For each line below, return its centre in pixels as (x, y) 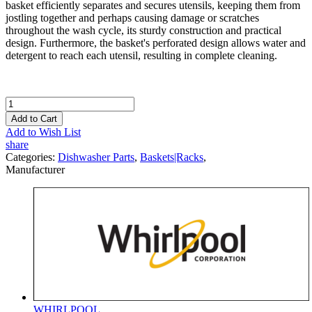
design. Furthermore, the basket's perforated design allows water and (156, 42)
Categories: (32, 157)
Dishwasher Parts (96, 157)
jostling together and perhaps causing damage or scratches (132, 17)
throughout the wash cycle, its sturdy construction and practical (143, 30)
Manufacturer (35, 169)
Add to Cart (34, 118)
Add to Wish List (43, 132)
